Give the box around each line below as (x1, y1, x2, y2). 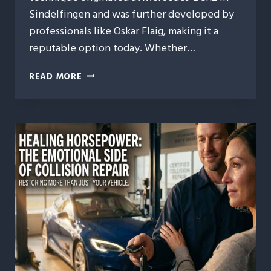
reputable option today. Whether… (29, 39, 195, 57)
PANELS (81, 178, 116, 192)
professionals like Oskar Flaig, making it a (29, 22, 218, 40)
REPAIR (81, 136, 114, 151)
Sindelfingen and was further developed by (29, 5, 234, 23)
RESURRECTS (81, 164, 139, 178)
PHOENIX (81, 67, 122, 81)
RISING (81, 80, 112, 95)
